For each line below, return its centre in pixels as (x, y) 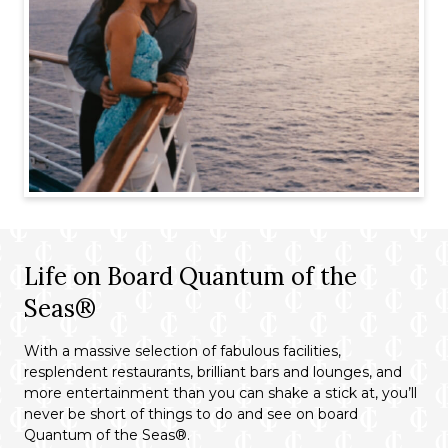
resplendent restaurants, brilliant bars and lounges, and (213, 372)
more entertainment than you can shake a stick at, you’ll (220, 393)
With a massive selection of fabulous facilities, (182, 351)
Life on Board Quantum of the (190, 276)
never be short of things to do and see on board (191, 414)
